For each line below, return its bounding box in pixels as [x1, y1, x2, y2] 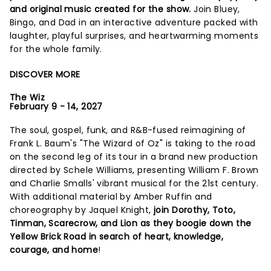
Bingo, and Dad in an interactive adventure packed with [10, 16, 258, 28]
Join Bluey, [191, 2, 240, 15]
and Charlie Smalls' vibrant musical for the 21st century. [10, 177, 258, 189]
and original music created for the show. [10, 2, 191, 15]
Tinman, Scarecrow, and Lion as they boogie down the [10, 217, 252, 229]
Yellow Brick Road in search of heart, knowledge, [10, 230, 224, 243]
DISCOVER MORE [10, 68, 80, 80]
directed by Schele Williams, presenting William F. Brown [10, 163, 259, 176]
